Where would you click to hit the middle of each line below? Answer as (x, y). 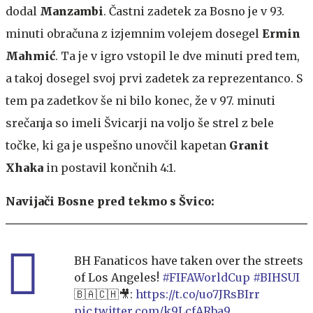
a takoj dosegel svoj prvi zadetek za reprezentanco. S (154, 78)
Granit (249, 145)
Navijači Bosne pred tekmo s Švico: (110, 201)
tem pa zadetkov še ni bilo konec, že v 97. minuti (140, 100)
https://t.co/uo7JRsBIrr (198, 294)
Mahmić (30, 56)
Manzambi (72, 11)
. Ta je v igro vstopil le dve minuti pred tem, (177, 56)
